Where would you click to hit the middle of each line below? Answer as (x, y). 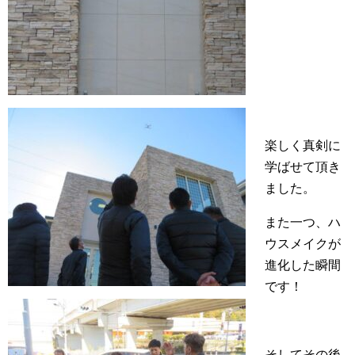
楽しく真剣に (303, 145)
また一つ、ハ (303, 222)
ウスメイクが (303, 244)
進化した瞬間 (303, 265)
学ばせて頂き (303, 167)
